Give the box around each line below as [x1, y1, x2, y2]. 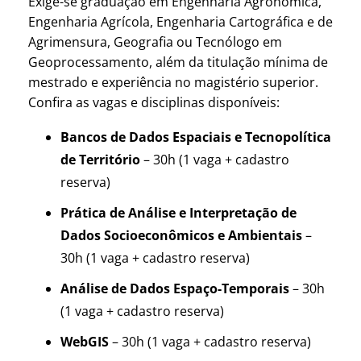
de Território [60, 151, 140, 169]
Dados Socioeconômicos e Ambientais [60, 226, 302, 245]
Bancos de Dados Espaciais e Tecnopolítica [60, 128, 331, 147]
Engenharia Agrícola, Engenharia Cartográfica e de [28, 13, 333, 31]
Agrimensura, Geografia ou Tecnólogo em [28, 33, 282, 52]
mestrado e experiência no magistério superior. [28, 73, 318, 92]
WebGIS [60, 333, 109, 351]
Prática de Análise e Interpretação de [60, 204, 297, 222]
